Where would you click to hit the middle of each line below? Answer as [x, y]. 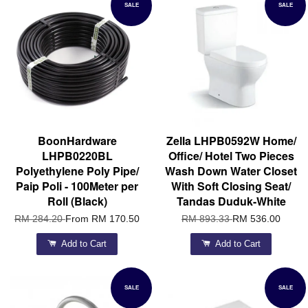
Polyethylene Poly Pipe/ [77, 171]
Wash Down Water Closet [231, 171]
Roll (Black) [77, 201]
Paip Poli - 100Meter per [77, 186]
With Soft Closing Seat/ [231, 186]
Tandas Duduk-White [231, 201]
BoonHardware [77, 141]
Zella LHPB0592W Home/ [231, 141]
